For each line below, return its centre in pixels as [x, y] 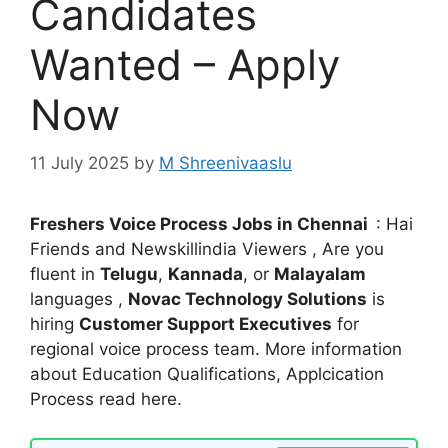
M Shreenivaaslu [225, 163]
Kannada [205, 274]
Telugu [129, 274]
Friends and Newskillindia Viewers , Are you [207, 249]
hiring [54, 324]
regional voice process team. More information [216, 349]
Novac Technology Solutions [247, 299]
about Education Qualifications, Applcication [207, 374]
